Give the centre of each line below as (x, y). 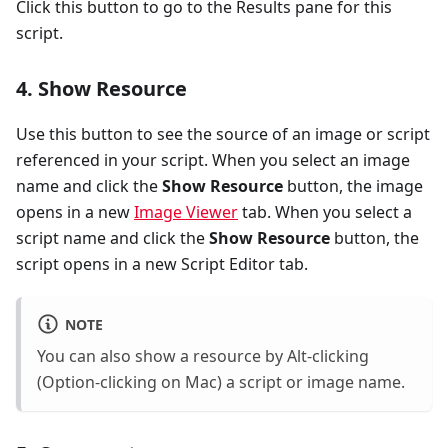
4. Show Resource (101, 88)
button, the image (353, 185)
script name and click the (112, 237)
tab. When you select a (325, 211)
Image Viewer (186, 211)
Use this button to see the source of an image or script (223, 133)
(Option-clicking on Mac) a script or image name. (221, 382)
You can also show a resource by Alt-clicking (203, 356)
